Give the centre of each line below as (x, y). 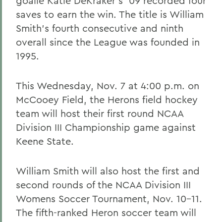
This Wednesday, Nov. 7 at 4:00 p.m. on (108, 85)
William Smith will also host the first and (108, 171)
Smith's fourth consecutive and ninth (100, 28)
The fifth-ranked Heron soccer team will (106, 212)
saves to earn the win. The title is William (110, 14)
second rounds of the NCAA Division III (103, 185)
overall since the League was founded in (108, 42)
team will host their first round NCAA (100, 113)
